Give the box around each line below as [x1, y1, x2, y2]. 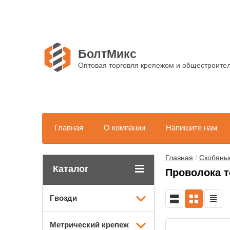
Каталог [53, 164, 89, 174]
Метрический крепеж [50, 220, 129, 229]
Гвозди [50, 194, 77, 202]
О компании [104, 123, 145, 132]
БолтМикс [78, 47, 137, 61]
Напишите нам [166, 123, 217, 132]
